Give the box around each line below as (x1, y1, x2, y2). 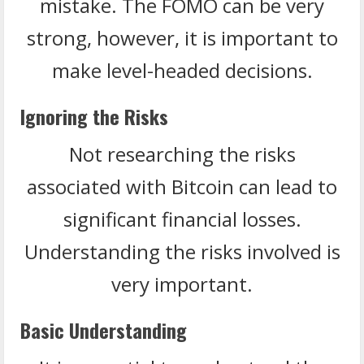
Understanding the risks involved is (24, 237, 340, 265)
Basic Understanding (20, 314, 187, 344)
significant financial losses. (63, 205, 301, 232)
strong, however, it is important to (26, 24, 338, 51)
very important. (111, 270, 253, 297)
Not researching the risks (68, 140, 296, 167)
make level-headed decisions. (51, 56, 313, 84)
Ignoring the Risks (20, 101, 168, 131)
